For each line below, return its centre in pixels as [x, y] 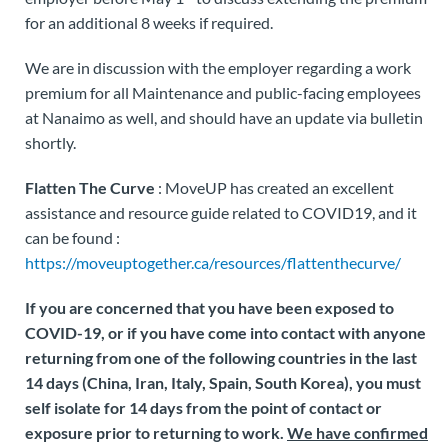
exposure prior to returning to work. [156, 432]
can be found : [72, 237]
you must [388, 382]
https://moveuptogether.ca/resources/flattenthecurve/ [213, 262]
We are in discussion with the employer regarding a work [218, 67]
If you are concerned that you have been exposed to [209, 307]
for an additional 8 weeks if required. [149, 22]
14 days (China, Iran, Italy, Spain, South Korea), [190, 382]
